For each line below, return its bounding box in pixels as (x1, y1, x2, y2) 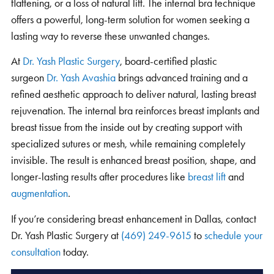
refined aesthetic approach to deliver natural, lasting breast (11, 87, 256, 102)
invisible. (11, 154, 48, 168)
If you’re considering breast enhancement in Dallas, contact (11, 212, 256, 226)
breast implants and (179, 104, 259, 118)
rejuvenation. (11, 104, 68, 118)
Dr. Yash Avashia (46, 71, 116, 85)
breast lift (188, 170, 226, 184)
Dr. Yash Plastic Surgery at (11, 228, 121, 242)
